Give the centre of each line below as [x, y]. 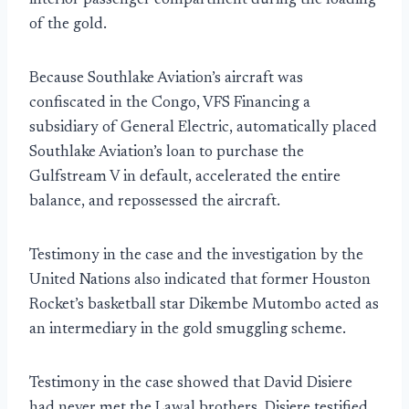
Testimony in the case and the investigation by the [196, 257]
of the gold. [68, 26]
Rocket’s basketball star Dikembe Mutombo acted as [204, 306]
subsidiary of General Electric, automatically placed [203, 129]
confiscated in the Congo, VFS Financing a [170, 104]
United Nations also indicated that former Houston [200, 281]
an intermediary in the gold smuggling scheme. [188, 330]
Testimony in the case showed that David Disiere [191, 384]
